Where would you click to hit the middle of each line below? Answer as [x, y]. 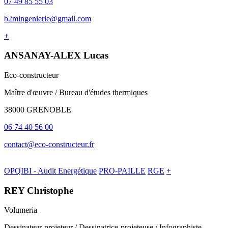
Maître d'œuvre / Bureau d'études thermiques [76, 92]
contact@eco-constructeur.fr [49, 144]
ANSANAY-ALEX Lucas [56, 55]
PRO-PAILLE [122, 170]
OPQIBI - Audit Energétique [50, 170]
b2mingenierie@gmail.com [48, 18]
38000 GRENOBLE [38, 109]
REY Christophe [39, 190]
